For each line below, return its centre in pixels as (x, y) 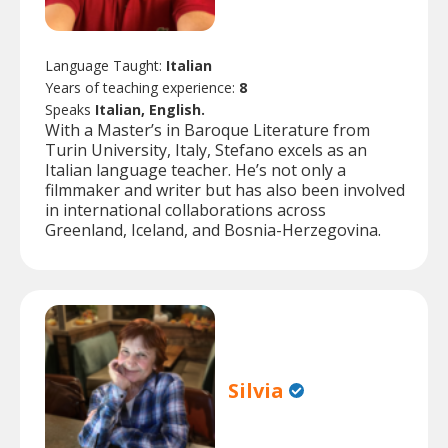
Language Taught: (105, 66)
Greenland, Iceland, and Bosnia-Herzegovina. (213, 230)
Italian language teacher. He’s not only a (195, 170)
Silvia (256, 390)
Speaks (70, 110)
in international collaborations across (185, 210)
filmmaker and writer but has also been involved (225, 190)
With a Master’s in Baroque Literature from (207, 130)
